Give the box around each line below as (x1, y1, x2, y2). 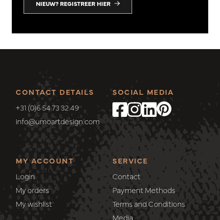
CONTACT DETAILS (16, 86, 94, 97)
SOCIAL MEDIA (112, 86, 173, 97)
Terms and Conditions (112, 198, 185, 209)
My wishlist (16, 198, 52, 209)
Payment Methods (112, 184, 175, 195)
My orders (16, 184, 49, 195)
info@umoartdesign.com (16, 115, 100, 126)
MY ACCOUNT (16, 155, 74, 165)
